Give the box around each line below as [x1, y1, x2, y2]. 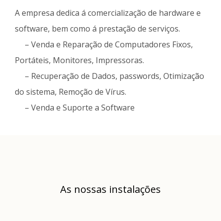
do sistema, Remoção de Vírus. [15, 86, 126, 97]
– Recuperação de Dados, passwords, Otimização [15, 70, 204, 81]
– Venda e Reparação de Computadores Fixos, [15, 38, 193, 50]
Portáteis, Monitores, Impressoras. [15, 54, 144, 66]
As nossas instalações [60, 182, 161, 196]
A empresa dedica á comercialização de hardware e [15, 7, 201, 18]
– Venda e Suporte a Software [15, 102, 135, 113]
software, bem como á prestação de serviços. [15, 23, 180, 34]
